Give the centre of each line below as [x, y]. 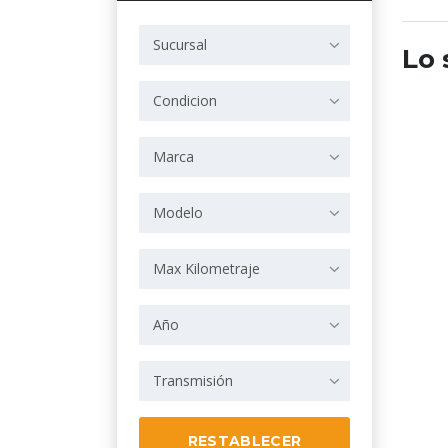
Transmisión [193, 380]
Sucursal [180, 44]
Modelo [178, 212]
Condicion [185, 100]
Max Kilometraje [206, 268]
